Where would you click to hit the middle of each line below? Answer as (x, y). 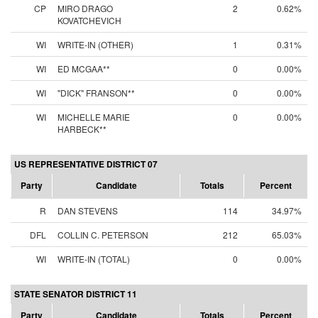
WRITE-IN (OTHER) (95, 44)
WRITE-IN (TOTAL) (94, 259)
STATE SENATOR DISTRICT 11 (76, 294)
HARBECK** (82, 129)
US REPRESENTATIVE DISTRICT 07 (86, 164)
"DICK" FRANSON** (96, 93)
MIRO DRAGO (85, 8)
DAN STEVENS (88, 210)
